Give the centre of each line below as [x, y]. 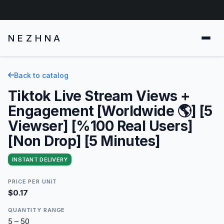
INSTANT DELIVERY [40, 159]
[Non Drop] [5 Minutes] [84, 141]
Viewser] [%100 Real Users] [100, 126]
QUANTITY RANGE [37, 210]
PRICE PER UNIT [33, 181]
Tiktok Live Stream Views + [99, 96]
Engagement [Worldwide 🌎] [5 [110, 111]
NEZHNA [36, 38]
